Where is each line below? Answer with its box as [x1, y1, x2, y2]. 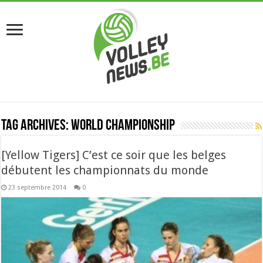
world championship [71, 118, 176, 134]
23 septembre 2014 [8, 184, 67, 191]
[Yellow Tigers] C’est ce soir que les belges [1, 148, 227, 162]
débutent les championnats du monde [1, 163, 209, 177]
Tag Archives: [1, 118, 72, 134]
